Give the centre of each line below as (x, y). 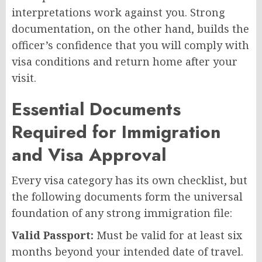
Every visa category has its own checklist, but (130, 180)
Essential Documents (96, 109)
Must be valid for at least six (168, 235)
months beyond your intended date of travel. (127, 251)
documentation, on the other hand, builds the (130, 28)
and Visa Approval (89, 154)
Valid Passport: (53, 235)
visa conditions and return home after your (125, 61)
